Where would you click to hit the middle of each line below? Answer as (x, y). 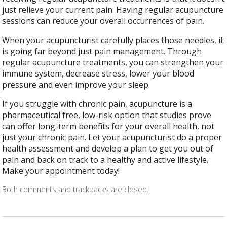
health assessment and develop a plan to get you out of (108, 148)
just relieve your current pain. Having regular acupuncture (113, 9)
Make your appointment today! (61, 171)
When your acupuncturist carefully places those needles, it (113, 40)
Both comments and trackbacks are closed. (75, 189)
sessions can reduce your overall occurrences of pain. (103, 21)
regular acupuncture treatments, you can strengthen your (113, 62)
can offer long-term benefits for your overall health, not (108, 126)
